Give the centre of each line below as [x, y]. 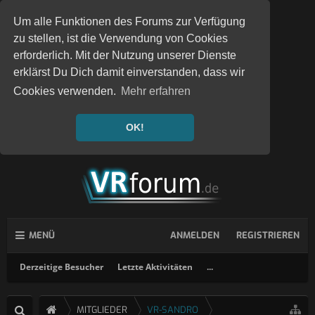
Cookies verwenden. [66, 91]
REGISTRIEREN [268, 235]
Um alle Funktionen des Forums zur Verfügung [130, 22]
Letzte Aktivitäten [155, 267]
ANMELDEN [195, 235]
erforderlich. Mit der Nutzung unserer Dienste [125, 56]
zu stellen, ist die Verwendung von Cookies [121, 39]
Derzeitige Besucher [62, 267]
